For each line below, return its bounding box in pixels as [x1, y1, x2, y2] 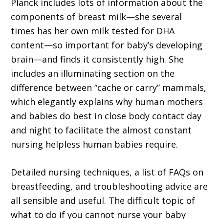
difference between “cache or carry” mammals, [11, 82, 207, 94]
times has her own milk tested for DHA [11, 25, 175, 37]
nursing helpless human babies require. [11, 138, 178, 151]
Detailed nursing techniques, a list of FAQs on [11, 166, 204, 178]
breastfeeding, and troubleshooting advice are [11, 180, 208, 193]
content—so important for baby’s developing [11, 39, 203, 51]
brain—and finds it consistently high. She [11, 53, 184, 66]
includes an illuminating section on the [11, 67, 175, 80]
